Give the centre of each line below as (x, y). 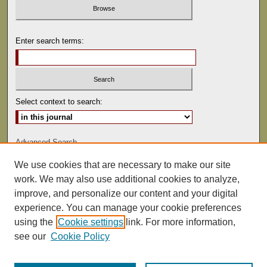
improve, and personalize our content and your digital (126, 193)
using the (34, 222)
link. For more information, (179, 222)
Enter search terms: (50, 41)
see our (30, 236)
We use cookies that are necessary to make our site (122, 165)
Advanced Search (46, 142)
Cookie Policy (80, 236)
